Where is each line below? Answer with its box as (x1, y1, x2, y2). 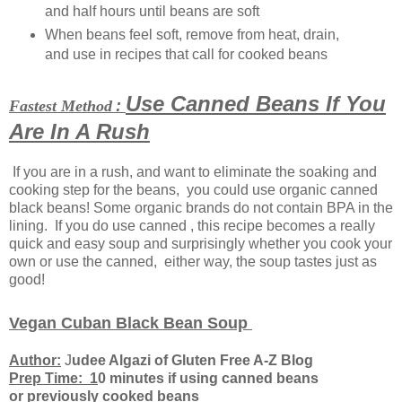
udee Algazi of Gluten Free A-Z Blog (72, 353, 313, 369)
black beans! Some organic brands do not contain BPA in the (9, 199, 393, 215)
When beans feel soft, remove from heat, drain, (44, 27, 339, 43)
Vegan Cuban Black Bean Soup (9, 314, 252, 333)
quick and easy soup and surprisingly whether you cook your (9, 235, 392, 251)
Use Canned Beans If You (126, 91, 386, 116)
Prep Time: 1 (9, 371, 98, 387)
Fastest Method (9, 96, 112, 115)
